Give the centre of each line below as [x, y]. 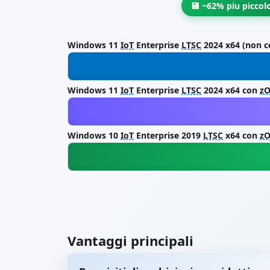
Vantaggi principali [130, 240]
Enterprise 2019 [168, 135]
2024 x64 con [231, 90]
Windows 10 [94, 135]
